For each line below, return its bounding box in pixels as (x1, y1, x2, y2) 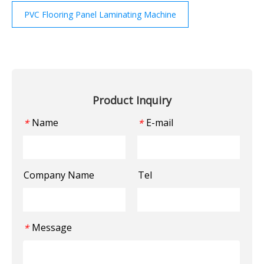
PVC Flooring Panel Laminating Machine (24, 8, 176, 20)
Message (32, 220, 72, 234)
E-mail (146, 115, 173, 129)
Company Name (24, 168, 94, 181)
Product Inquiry (93, 93, 171, 107)
